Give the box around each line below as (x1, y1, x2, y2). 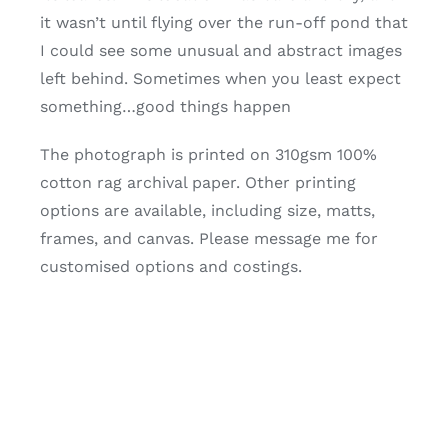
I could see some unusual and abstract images (39, 40, 402, 60)
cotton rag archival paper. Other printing (39, 172, 356, 192)
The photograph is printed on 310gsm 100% (39, 144, 377, 164)
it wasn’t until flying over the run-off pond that (39, 12, 408, 32)
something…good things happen (39, 96, 291, 116)
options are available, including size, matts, (39, 200, 375, 220)
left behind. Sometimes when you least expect (39, 68, 401, 88)
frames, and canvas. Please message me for (39, 228, 378, 248)
